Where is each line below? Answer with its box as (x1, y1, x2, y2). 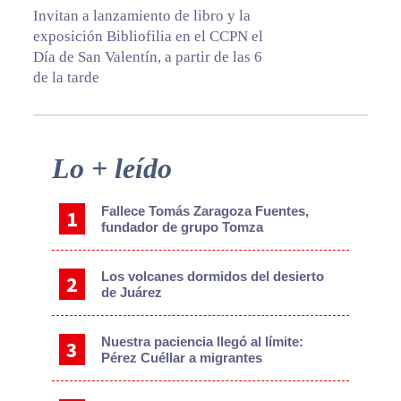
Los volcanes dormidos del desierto (101, 269, 325, 285)
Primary (13, 150, 90, 175)
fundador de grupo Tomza (101, 219, 264, 235)
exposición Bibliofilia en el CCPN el (32, 28, 263, 46)
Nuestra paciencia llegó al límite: (101, 334, 304, 350)
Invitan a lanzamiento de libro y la (32, 7, 251, 25)
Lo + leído (51, 152, 172, 185)
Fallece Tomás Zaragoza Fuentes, (101, 203, 310, 219)
